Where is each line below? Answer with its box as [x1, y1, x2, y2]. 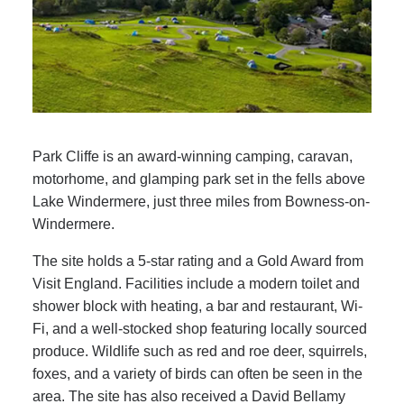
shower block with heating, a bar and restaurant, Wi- [32, 298, 363, 315]
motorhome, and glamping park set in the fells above [32, 171, 365, 188]
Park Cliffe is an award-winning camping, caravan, [32, 149, 353, 165]
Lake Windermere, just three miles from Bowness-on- [32, 194, 370, 210]
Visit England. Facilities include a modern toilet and [32, 276, 360, 292]
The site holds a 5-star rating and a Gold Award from [32, 253, 363, 270]
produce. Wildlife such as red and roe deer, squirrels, [32, 344, 367, 360]
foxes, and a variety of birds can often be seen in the [32, 366, 363, 382]
